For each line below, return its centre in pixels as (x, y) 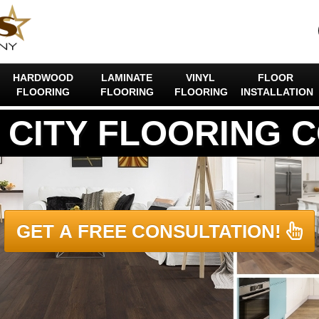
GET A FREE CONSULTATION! (149, 231)
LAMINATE (127, 78)
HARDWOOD (43, 78)
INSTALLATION (277, 92)
